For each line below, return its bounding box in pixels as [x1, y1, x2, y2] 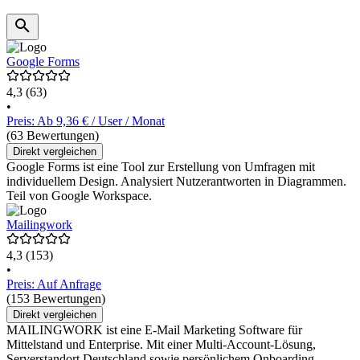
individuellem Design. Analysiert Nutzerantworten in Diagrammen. [6, 174, 346, 189]
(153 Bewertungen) [6, 292, 105, 306]
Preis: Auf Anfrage [6, 277, 101, 292]
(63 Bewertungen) [6, 129, 99, 143]
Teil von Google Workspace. [6, 189, 152, 203]
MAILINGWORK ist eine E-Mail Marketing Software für [6, 323, 302, 337]
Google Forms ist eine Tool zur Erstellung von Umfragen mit [6, 160, 315, 174]
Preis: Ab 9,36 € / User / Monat [6, 114, 165, 129]
